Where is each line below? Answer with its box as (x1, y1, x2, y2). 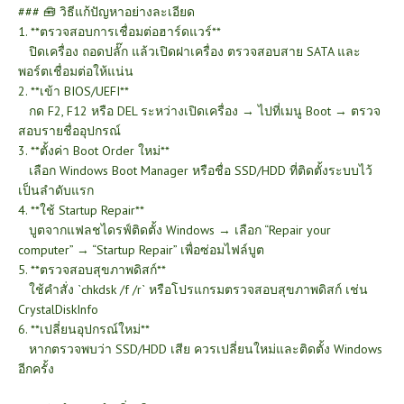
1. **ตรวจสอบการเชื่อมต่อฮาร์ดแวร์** (18, 23, 227, 40)
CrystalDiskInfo (18, 301, 106, 317)
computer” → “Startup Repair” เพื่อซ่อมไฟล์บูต (18, 242, 271, 258)
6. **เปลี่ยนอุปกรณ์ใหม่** (18, 321, 156, 337)
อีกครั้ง (18, 361, 61, 377)
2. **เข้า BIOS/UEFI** (18, 83, 135, 99)
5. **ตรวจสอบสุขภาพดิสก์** (18, 262, 172, 278)
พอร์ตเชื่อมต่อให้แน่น (18, 63, 141, 79)
